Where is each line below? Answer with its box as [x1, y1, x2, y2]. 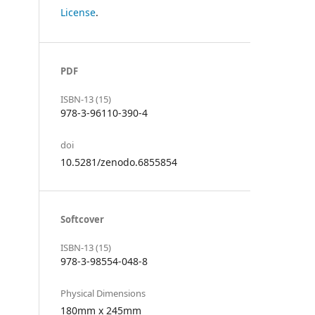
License [60, 5, 96, 19]
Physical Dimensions [60, 286, 146, 300]
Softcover [60, 212, 104, 226]
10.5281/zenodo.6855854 [60, 155, 177, 169]
